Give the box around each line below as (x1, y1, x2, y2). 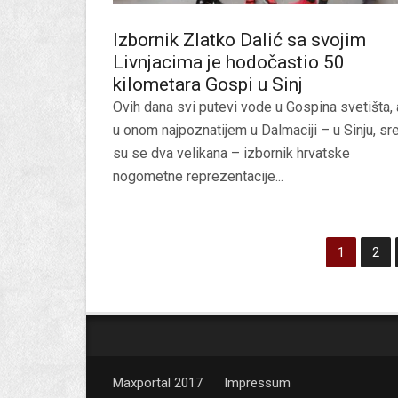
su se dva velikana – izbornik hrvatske (113, 144, 350, 162)
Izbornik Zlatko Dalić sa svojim (113, 28, 366, 51)
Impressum (224, 374, 291, 391)
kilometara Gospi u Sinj (113, 73, 303, 95)
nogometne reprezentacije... (113, 167, 283, 185)
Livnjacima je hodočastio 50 (113, 51, 345, 73)
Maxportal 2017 (113, 374, 206, 391)
